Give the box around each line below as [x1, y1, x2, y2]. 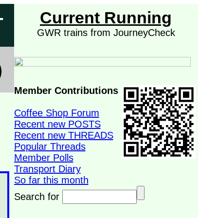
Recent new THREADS [14, 130, 113, 141]
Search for [14, 191, 62, 202]
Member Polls [14, 152, 73, 163]
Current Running [40, 9, 172, 27]
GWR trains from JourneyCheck [36, 27, 175, 38]
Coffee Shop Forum [14, 108, 99, 118]
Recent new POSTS [14, 119, 101, 129]
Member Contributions [14, 85, 118, 96]
